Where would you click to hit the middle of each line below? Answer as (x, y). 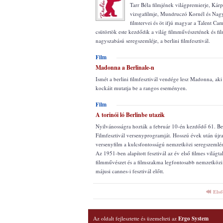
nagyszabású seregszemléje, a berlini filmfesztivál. (153, 41)
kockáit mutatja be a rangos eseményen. (141, 88)
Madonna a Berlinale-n (125, 67)
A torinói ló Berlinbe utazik (130, 115)
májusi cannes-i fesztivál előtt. (130, 171)
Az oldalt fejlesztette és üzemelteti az (136, 218)
